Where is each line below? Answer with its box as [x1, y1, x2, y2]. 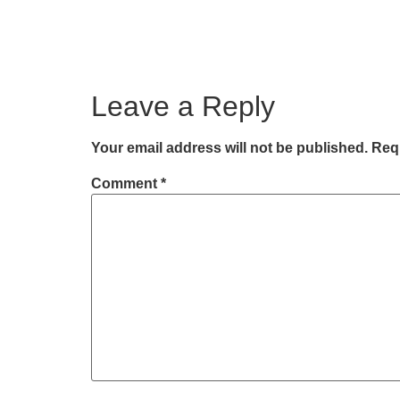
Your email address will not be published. [91, 140, 368, 156]
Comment [91, 175, 161, 191]
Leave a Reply [91, 90, 275, 123]
